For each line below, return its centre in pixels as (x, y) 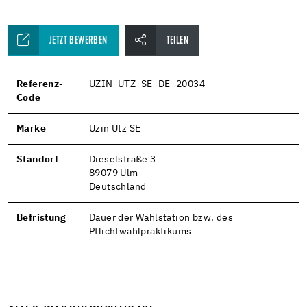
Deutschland (118, 187)
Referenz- (40, 85)
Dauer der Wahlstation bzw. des (161, 218)
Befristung (41, 218)
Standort (38, 160)
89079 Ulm (114, 174)
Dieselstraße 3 (123, 160)
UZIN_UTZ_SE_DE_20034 (147, 85)
